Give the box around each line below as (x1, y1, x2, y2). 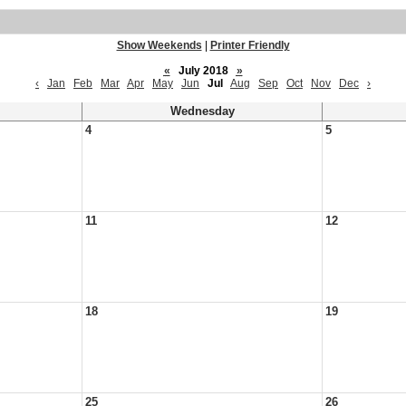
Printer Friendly (209, 39, 290, 52)
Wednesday (169, 105, 235, 118)
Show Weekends (116, 39, 202, 52)
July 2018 (172, 64, 234, 77)
